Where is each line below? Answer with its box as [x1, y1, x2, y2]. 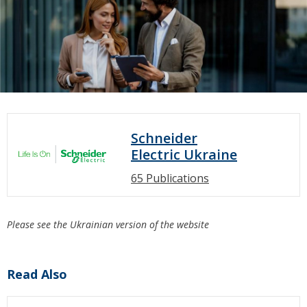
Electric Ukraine [131, 145, 237, 164]
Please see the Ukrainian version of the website [7, 218, 209, 232]
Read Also [7, 266, 67, 283]
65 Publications [131, 171, 209, 186]
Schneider [131, 129, 197, 148]
